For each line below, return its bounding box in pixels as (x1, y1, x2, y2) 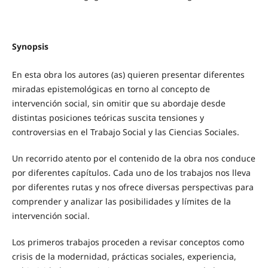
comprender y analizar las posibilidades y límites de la (11, 196, 231, 207)
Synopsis (11, 40, 48, 52)
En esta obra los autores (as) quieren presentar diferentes (11, 68, 245, 80)
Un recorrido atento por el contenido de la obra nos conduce (11, 153, 255, 164)
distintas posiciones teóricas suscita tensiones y (11, 111, 204, 123)
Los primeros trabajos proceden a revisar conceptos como (11, 236, 244, 248)
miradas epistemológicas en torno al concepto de (11, 83, 210, 95)
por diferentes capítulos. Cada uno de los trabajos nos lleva (11, 167, 251, 178)
